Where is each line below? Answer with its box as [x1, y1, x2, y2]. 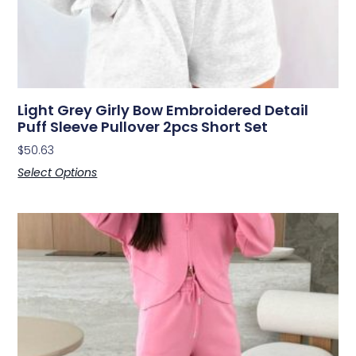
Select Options [17, 164, 98, 181]
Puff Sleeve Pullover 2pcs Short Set [17, 117, 269, 137]
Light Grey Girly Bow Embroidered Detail [17, 100, 309, 121]
